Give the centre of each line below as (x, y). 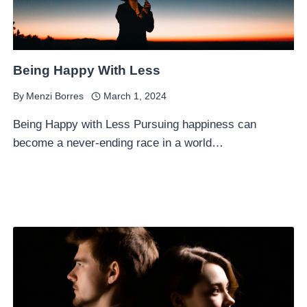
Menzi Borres (55, 96)
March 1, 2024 (135, 96)
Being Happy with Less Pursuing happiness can (135, 124)
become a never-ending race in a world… (119, 143)
